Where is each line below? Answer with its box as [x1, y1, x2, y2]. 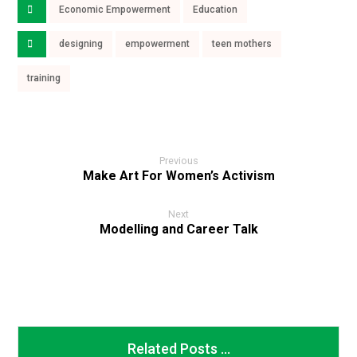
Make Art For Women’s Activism [82, 168, 275, 184]
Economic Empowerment [59, 4, 171, 16]
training [27, 73, 61, 84]
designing [59, 38, 104, 50]
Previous [159, 155, 198, 167]
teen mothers [212, 38, 273, 50]
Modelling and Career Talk [99, 222, 258, 237]
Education [193, 4, 238, 16]
